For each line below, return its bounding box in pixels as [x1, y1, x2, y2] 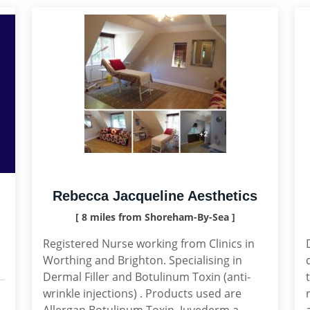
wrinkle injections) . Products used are [43, 286, 241, 301]
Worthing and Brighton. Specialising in [43, 253, 242, 268]
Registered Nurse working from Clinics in [43, 236, 255, 251]
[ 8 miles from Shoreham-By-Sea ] [75, 210, 235, 224]
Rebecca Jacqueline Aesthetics [53, 188, 257, 203]
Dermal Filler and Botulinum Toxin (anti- [43, 269, 250, 284]
